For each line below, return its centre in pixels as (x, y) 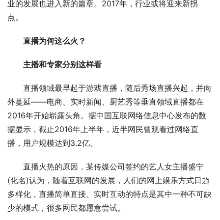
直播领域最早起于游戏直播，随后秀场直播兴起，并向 (117, 88)
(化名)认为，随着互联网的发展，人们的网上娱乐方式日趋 (109, 180)
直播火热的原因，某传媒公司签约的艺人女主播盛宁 (113, 167)
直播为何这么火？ (55, 41)
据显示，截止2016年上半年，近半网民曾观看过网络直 (103, 129)
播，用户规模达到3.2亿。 (53, 143)
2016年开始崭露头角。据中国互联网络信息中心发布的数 (107, 116)
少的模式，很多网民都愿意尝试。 (66, 208)
